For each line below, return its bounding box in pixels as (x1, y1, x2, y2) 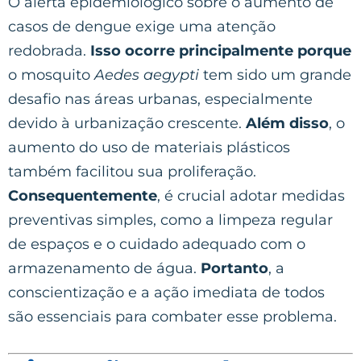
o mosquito (8, 65, 94, 84)
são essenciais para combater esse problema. (8, 307, 337, 326)
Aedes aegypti (94, 65, 199, 84)
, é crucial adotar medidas (157, 186, 345, 205)
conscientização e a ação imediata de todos (8, 283, 325, 301)
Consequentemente (8, 186, 157, 205)
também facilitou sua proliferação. (8, 162, 256, 180)
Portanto (201, 259, 268, 277)
